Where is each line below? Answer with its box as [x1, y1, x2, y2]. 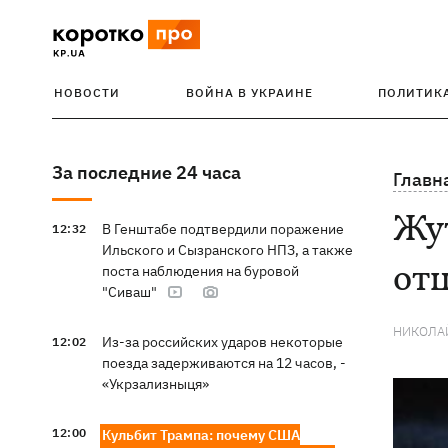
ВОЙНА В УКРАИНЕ [185, 85, 313, 100]
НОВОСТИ [54, 85, 120, 100]
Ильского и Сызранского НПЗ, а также [101, 241, 353, 259]
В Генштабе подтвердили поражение [101, 220, 344, 238]
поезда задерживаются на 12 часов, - [101, 354, 346, 372]
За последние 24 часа [52, 161, 241, 184]
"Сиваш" [101, 283, 157, 301]
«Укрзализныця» [101, 375, 209, 393]
